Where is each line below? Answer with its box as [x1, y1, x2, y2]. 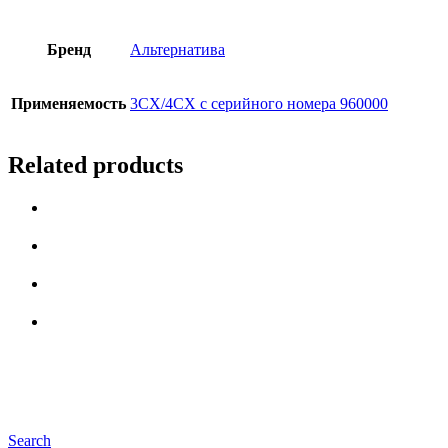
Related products [8, 152, 183, 179]
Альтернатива [130, 41, 225, 59]
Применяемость [11, 95, 126, 113]
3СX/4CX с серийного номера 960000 [130, 95, 388, 113]
